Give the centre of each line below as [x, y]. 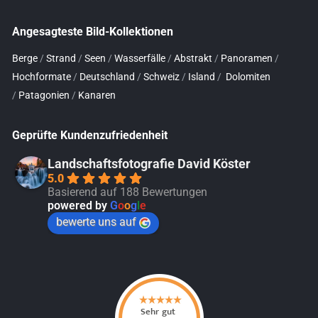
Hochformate [42, 77]
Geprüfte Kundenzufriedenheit [90, 136]
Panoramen [247, 59]
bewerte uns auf [96, 222]
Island [202, 77]
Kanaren [97, 95]
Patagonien [44, 95]
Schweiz [161, 77]
